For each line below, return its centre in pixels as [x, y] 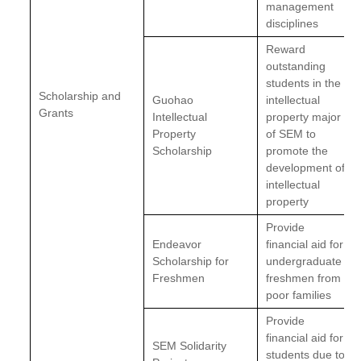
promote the [297, 151]
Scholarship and [80, 96]
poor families [299, 295]
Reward [286, 49]
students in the [304, 83]
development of [306, 168]
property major [304, 117]
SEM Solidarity [190, 346]
